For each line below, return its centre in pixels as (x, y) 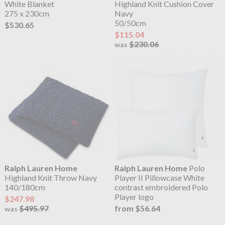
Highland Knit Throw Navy (50, 177)
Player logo (134, 196)
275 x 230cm (27, 13)
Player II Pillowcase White (160, 177)
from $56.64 (138, 208)
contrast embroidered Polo (161, 187)
